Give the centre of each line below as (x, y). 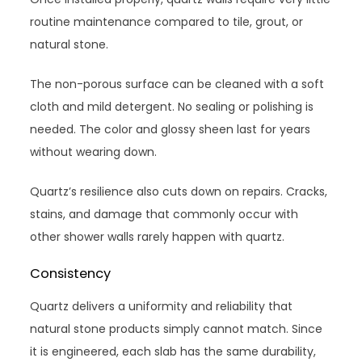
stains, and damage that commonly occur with (164, 214)
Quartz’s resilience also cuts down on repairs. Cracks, (179, 191)
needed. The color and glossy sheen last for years (170, 129)
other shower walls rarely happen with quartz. (158, 236)
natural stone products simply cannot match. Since (177, 328)
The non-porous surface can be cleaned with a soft (177, 84)
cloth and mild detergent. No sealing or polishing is (172, 106)
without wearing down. (94, 152)
